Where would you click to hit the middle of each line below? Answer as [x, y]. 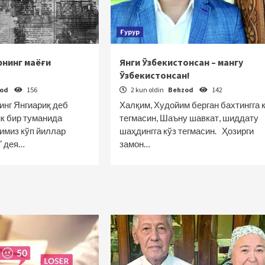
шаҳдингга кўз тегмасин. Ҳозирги [186, 131]
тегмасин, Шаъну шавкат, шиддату [189, 118]
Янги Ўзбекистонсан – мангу [181, 62]
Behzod [181, 90]
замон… [135, 144]
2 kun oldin [147, 90]
